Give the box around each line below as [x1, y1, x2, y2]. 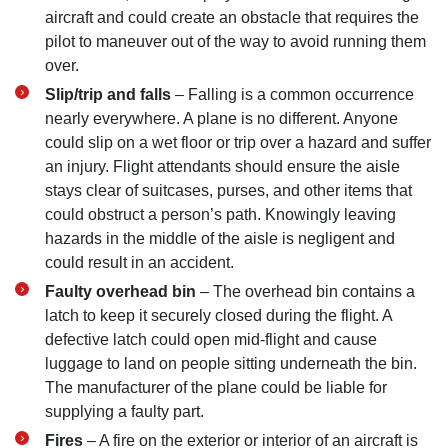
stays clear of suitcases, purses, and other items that [45, 182, 412, 199]
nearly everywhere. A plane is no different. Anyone [45, 110, 398, 127]
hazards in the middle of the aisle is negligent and [45, 230, 395, 247]
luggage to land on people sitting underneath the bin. [45, 355, 417, 372]
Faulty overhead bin [45, 283, 196, 300]
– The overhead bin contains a [196, 283, 415, 300]
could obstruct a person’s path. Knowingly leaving [45, 206, 396, 223]
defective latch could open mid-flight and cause [45, 331, 377, 348]
